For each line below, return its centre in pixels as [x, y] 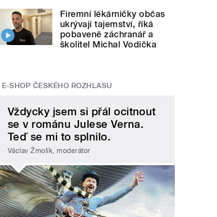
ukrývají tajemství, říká [107, 24]
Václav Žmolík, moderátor [49, 150]
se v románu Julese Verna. [76, 124]
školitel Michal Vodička [108, 45]
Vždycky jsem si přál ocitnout [82, 112]
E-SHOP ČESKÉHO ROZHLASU [57, 86]
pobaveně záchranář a [107, 34]
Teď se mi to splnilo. [59, 137]
